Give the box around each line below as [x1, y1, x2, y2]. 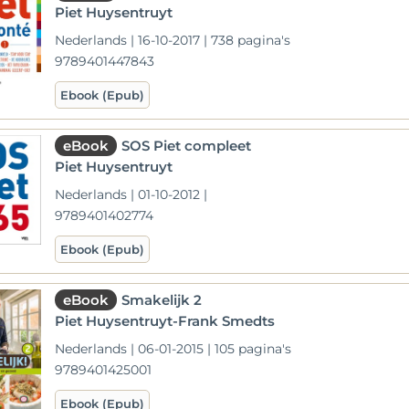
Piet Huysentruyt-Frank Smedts [55, 312, 276, 330]
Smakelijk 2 [121, 291, 203, 309]
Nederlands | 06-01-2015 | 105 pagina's [55, 341, 292, 357]
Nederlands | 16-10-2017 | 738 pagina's [55, 32, 291, 48]
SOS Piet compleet [121, 137, 252, 154]
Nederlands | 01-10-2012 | [55, 186, 208, 203]
